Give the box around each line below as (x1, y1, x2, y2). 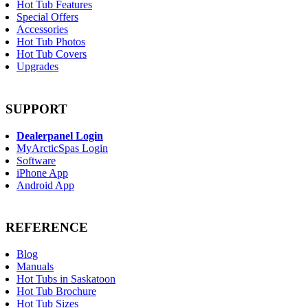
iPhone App (16, 166, 68, 179)
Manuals (16, 261, 54, 273)
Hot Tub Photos (16, 36, 85, 48)
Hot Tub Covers (16, 48, 87, 60)
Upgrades (16, 60, 58, 73)
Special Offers (16, 11, 78, 23)
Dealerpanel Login (16, 129, 103, 142)
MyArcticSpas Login (16, 142, 108, 154)
